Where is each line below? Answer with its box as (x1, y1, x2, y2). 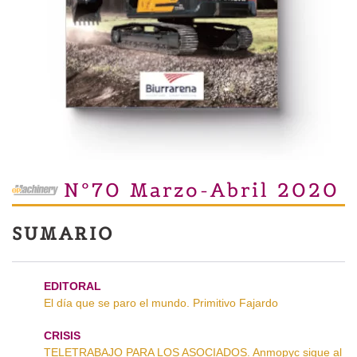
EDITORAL (44, 279, 101, 292)
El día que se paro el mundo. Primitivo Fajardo (44, 296, 278, 309)
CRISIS (44, 328, 80, 342)
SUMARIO (12, 222, 114, 245)
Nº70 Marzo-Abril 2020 (64, 177, 339, 202)
